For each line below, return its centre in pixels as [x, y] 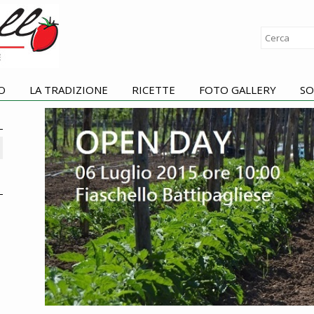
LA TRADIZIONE [69, 90]
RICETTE [153, 90]
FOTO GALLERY [239, 90]
